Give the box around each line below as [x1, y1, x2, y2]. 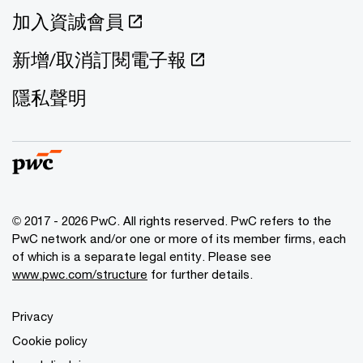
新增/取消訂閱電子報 [12, 49, 186, 71]
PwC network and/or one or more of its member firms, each [12, 231, 346, 246]
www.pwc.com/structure [12, 267, 147, 282]
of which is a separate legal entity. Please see [12, 249, 271, 264]
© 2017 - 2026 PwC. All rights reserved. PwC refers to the [12, 213, 331, 228]
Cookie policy [12, 333, 88, 348]
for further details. [147, 267, 253, 282]
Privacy [12, 309, 53, 324]
